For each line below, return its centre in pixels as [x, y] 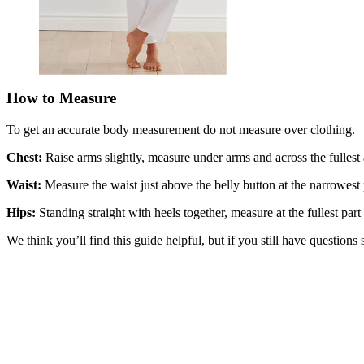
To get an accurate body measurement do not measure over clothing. [181, 130]
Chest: [24, 158]
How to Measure [61, 98]
